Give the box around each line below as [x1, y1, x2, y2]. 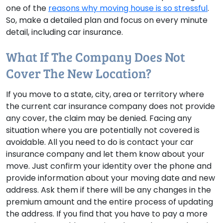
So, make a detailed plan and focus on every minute [6, 14, 208, 26]
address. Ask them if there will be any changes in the [6, 184, 211, 196]
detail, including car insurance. [6, 26, 123, 38]
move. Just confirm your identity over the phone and [6, 160, 212, 172]
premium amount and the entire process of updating [6, 196, 213, 208]
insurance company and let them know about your [6, 148, 205, 160]
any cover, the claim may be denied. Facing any [6, 112, 192, 124]
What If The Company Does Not [6, 48, 185, 66]
